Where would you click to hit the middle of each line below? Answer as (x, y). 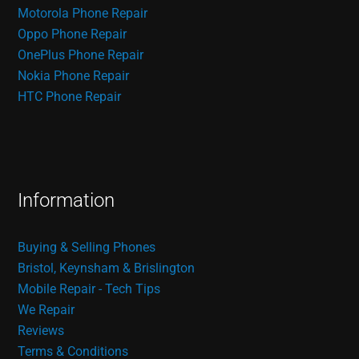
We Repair (46, 309)
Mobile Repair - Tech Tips (89, 288)
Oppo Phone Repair (73, 34)
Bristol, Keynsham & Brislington (107, 268)
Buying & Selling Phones (87, 247)
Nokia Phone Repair (74, 75)
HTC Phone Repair (70, 96)
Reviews (41, 330)
